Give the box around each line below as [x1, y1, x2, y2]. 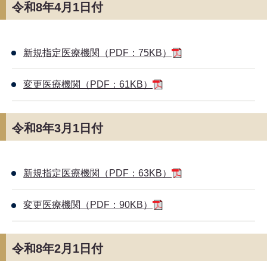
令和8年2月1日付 [12, 241, 103, 255]
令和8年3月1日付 [12, 121, 103, 135]
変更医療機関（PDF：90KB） [23, 200, 153, 210]
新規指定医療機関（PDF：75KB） [23, 47, 172, 58]
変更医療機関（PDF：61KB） [23, 79, 153, 89]
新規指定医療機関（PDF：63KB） [23, 168, 172, 179]
